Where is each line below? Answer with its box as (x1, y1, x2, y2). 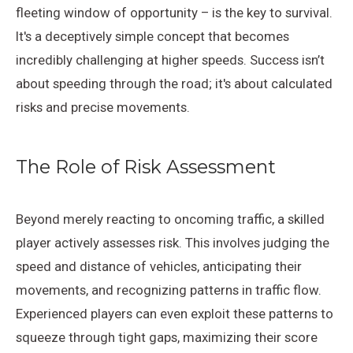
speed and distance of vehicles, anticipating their (16, 258, 302, 275)
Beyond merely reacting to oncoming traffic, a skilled (16, 211, 325, 228)
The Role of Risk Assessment (16, 154, 276, 178)
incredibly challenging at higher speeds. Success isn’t (16, 51, 325, 68)
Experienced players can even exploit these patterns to (16, 306, 333, 322)
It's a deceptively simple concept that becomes (16, 28, 289, 44)
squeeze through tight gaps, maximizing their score (16, 329, 318, 346)
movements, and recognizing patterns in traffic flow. (16, 282, 321, 299)
